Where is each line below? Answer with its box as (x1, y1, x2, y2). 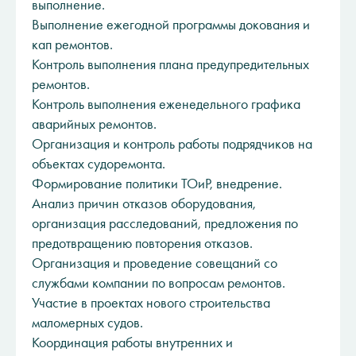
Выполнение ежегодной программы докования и (32, 16, 310, 33)
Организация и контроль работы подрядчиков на (32, 135, 312, 153)
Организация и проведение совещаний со (32, 254, 277, 272)
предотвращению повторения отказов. (32, 234, 253, 252)
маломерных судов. (32, 314, 143, 331)
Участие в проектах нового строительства (32, 294, 270, 311)
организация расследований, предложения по (32, 215, 298, 232)
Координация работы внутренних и (32, 334, 233, 351)
